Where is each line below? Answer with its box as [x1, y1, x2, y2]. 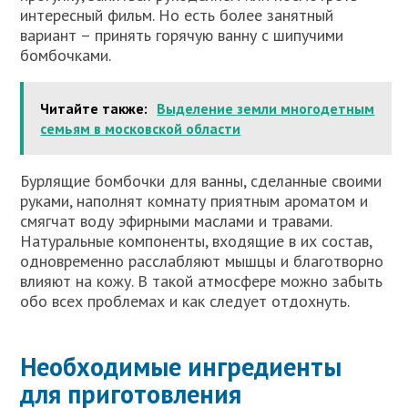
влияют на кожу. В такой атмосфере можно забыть [20, 270, 383, 291]
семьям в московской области [40, 118, 241, 138]
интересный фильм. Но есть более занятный [20, 4, 334, 25]
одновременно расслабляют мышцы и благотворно [20, 250, 384, 271]
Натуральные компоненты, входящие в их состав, [20, 229, 372, 251]
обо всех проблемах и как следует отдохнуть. [20, 290, 351, 311]
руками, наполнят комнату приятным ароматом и [20, 189, 369, 211]
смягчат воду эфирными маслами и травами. [20, 209, 332, 231]
